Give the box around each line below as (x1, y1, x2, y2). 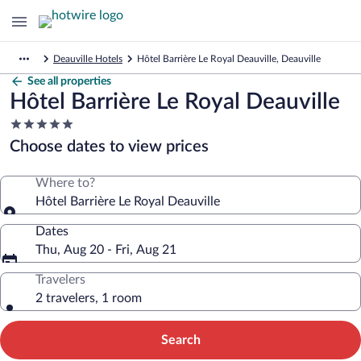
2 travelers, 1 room (35, 292, 142, 305)
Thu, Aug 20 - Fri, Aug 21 (35, 243, 176, 256)
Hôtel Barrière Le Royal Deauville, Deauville (137, 54, 321, 64)
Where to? (35, 176, 95, 189)
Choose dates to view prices (10, 139, 209, 155)
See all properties (27, 76, 111, 87)
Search (160, 334, 201, 346)
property (9, 148, 58, 161)
